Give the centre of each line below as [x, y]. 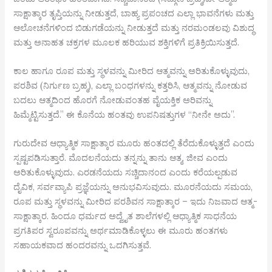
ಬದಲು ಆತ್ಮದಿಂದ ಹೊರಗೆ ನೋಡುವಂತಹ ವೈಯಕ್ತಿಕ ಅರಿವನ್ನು [113, 100]
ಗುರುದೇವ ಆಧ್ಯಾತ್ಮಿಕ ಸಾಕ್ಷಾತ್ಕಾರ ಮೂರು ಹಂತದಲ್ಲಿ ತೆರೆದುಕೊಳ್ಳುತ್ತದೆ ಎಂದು [134, 143]
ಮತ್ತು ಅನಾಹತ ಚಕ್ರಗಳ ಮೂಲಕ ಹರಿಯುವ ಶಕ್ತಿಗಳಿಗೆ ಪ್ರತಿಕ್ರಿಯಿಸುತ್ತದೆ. [127, 42]
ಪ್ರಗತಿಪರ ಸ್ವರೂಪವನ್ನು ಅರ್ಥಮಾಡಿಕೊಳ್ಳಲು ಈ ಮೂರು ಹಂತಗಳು [121, 231]
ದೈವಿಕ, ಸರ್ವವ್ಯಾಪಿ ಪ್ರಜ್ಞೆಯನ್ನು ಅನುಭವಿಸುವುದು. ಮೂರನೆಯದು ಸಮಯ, [133, 187]
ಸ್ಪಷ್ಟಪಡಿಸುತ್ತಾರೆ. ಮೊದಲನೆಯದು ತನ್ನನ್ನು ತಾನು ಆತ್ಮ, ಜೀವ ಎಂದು [121, 158]
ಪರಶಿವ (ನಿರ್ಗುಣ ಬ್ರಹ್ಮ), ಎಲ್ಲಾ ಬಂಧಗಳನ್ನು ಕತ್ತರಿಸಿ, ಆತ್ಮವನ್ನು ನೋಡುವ [131, 85]
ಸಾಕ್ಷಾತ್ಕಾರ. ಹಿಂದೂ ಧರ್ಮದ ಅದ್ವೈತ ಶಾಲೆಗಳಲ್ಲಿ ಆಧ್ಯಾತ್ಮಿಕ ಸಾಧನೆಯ [125, 216]
